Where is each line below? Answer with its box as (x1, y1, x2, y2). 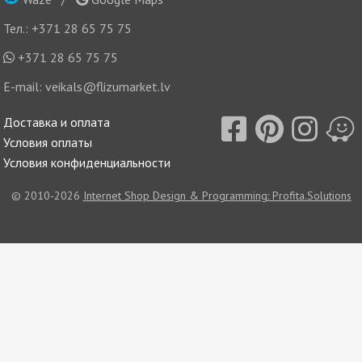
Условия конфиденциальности (3, 154, 171, 171)
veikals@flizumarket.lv (45, 78, 171, 95)
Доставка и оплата (3, 114, 111, 131)
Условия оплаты (3, 134, 93, 151)
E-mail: (3, 78, 46, 95)
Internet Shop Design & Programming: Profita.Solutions (82, 187, 351, 203)
